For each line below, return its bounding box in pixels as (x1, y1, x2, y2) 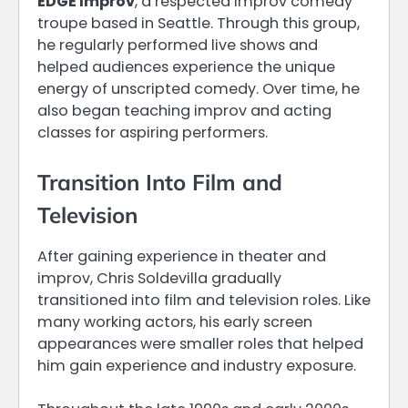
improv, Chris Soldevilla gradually (37, 268, 281, 290)
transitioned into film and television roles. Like (37, 290, 371, 311)
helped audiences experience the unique (37, 56, 335, 78)
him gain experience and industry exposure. (37, 355, 356, 377)
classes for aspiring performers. (37, 122, 268, 144)
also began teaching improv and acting (37, 100, 331, 122)
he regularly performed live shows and (37, 35, 318, 56)
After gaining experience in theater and (37, 246, 326, 268)
